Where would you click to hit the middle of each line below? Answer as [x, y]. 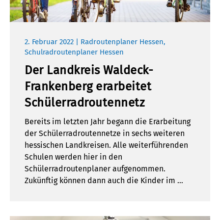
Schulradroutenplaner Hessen [74, 52]
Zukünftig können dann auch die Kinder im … [104, 181]
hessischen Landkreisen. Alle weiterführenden [106, 145]
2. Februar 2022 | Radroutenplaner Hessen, [95, 42]
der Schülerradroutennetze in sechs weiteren [105, 134]
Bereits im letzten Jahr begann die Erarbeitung [108, 122]
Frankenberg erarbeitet [88, 87]
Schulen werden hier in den [73, 157]
